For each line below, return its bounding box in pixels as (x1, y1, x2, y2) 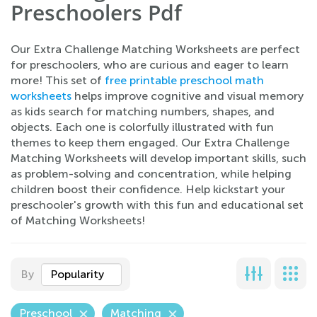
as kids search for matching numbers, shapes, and (11, 105, 275, 118)
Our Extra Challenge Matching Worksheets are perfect (11, 42, 300, 56)
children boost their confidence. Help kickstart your (11, 183, 285, 196)
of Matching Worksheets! (11, 214, 145, 227)
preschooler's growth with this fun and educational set (11, 198, 304, 212)
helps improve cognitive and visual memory (71, 89, 304, 103)
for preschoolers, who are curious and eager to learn (11, 58, 289, 71)
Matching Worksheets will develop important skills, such (11, 151, 306, 165)
